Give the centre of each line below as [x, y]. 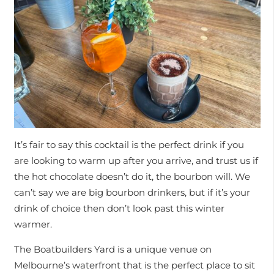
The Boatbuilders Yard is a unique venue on [113, 250]
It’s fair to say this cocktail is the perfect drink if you [129, 145]
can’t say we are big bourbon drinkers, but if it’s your [132, 193]
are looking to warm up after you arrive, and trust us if [136, 161]
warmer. [34, 224]
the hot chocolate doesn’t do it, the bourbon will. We [132, 177]
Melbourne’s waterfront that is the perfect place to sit [134, 265]
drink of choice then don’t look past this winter [119, 209]
